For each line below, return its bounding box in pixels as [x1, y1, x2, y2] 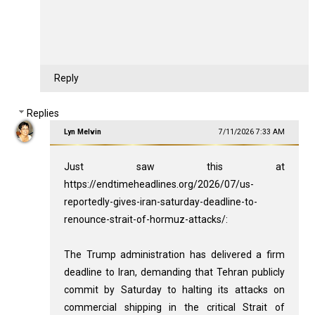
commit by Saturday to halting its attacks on [63, 284, 285, 296]
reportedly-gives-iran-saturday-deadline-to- [63, 196, 257, 208]
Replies [27, 108, 60, 120]
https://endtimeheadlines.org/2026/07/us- [63, 179, 254, 191]
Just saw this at [63, 161, 285, 173]
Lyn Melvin [63, 127, 101, 137]
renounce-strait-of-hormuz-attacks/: [63, 214, 228, 226]
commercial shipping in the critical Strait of [63, 302, 285, 314]
